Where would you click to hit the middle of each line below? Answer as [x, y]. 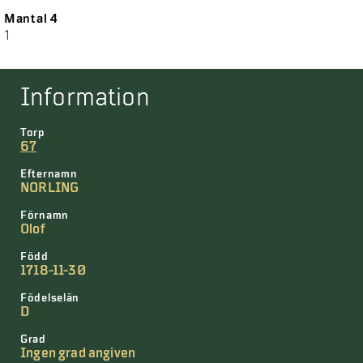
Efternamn [49, 174]
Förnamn [45, 216]
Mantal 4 [31, 19]
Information [85, 98]
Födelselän [50, 298]
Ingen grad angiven [78, 353]
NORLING [50, 188]
